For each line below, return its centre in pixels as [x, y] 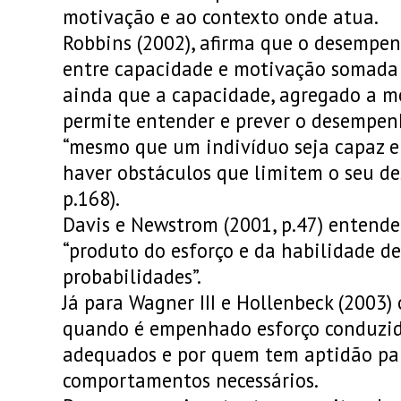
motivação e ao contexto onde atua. [221, 17]
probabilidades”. [132, 276]
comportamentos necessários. [192, 380]
